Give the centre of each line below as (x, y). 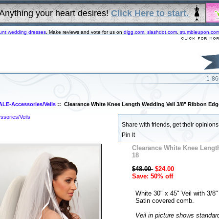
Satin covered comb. (164, 200)
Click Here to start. (150, 13)
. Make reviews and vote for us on (85, 32)
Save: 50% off (153, 176)
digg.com (134, 32)
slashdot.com (162, 32)
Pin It (128, 135)
